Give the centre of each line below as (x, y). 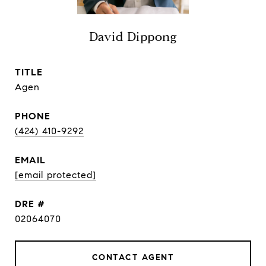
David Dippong (133, 37)
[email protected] (56, 175)
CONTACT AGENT (133, 257)
